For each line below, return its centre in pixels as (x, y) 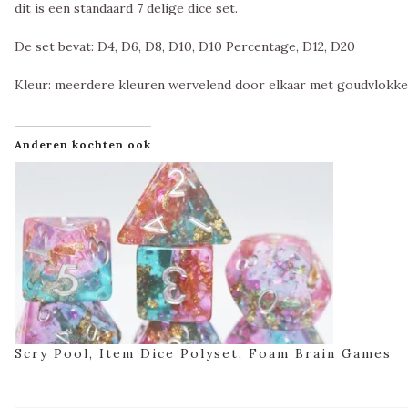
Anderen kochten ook (83, 145)
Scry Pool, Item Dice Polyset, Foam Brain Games (203, 354)
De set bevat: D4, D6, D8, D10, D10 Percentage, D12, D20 (185, 47)
